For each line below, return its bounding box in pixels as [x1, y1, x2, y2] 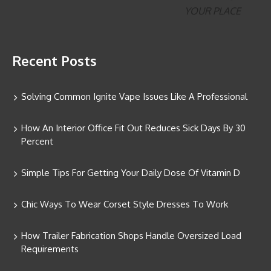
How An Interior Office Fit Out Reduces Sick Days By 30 [21, 122, 246, 134]
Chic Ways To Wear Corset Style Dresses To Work [21, 198, 228, 211]
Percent [21, 135, 53, 148]
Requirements [21, 243, 79, 255]
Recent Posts [12, 52, 97, 70]
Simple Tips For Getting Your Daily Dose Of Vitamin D [21, 167, 240, 179]
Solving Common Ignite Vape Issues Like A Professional [21, 91, 247, 103]
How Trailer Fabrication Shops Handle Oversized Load [21, 230, 241, 242]
